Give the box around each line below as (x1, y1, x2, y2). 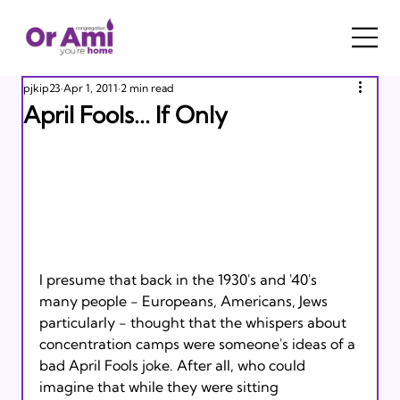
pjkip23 (22, 80, 61, 95)
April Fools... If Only (22, 99, 228, 129)
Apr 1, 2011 (62, 80, 118, 95)
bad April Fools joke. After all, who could (38, 355, 309, 374)
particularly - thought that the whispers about (38, 312, 350, 331)
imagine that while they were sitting (38, 377, 282, 396)
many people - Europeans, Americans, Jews (38, 291, 331, 310)
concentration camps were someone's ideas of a (38, 334, 359, 353)
